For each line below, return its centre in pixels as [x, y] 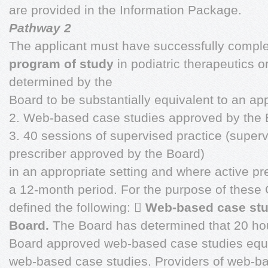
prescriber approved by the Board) [107, 153]
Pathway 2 [40, 28]
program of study [61, 64]
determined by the [61, 82]
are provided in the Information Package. [125, 10]
